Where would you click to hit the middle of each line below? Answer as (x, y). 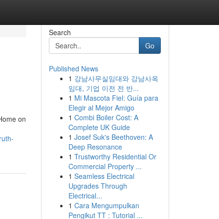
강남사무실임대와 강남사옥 (116, 78)
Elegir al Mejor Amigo (101, 108)
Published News (73, 68)
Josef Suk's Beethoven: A (113, 137)
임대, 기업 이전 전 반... (103, 88)
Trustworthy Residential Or (115, 156)
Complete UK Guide (99, 127)
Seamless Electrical (104, 176)
